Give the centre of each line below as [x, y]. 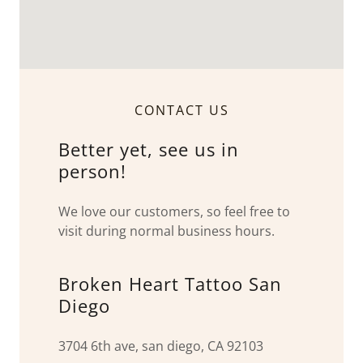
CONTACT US [181, 110]
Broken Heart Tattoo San [170, 284]
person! [92, 171]
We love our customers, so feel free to [174, 211]
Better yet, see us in [149, 149]
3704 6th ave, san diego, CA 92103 [161, 346]
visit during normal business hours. [167, 231]
